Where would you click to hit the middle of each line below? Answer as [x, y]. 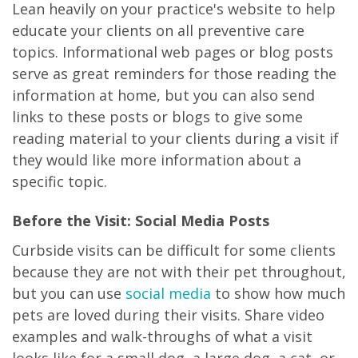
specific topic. [60, 181]
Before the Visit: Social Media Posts [141, 220]
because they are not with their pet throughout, [179, 271]
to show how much [278, 293]
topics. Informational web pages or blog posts [173, 52]
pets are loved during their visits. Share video [168, 314]
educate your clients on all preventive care [158, 30]
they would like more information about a [157, 159]
